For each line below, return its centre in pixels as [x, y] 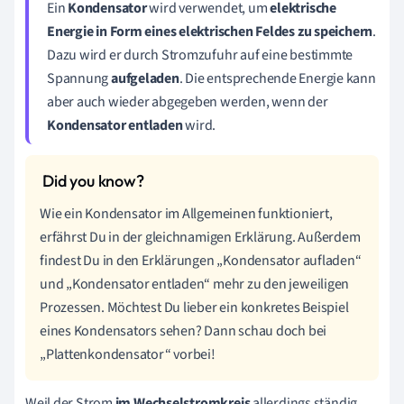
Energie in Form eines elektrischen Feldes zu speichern [210, 32]
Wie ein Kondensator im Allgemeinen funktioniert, [186, 214]
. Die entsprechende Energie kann [277, 79]
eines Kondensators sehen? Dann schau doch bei [184, 331]
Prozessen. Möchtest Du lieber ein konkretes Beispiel [194, 308]
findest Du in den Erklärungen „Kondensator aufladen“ [201, 261]
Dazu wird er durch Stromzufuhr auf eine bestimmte [200, 55]
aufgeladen [144, 79]
